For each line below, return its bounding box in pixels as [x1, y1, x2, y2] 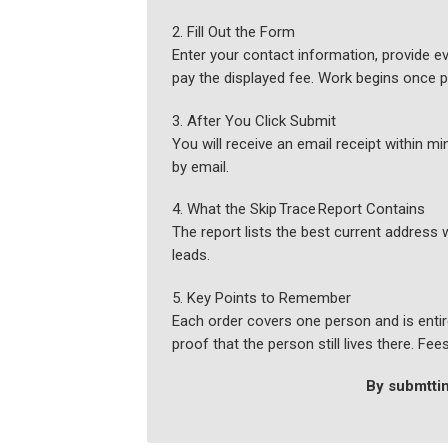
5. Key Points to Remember [171, 288, 351, 307]
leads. [171, 246, 210, 265]
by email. [171, 157, 229, 176]
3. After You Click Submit [171, 111, 336, 130]
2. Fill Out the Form [171, 23, 295, 42]
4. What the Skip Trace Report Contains [171, 200, 425, 219]
